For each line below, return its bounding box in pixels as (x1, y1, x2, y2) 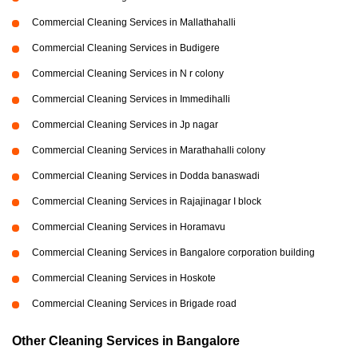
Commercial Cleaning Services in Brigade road (32, 298, 237, 310)
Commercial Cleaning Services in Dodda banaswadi (32, 170, 260, 182)
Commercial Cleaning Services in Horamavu (32, 221, 225, 233)
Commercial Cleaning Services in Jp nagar (32, 119, 218, 131)
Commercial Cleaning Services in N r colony (32, 68, 224, 80)
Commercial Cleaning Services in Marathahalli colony (32, 145, 265, 157)
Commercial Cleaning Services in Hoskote (32, 272, 216, 284)
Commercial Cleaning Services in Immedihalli (32, 93, 230, 105)
